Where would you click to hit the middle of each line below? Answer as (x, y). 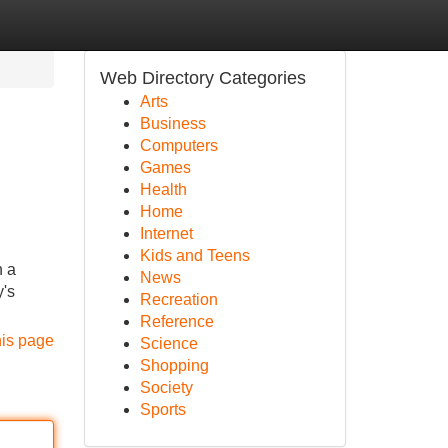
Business (172, 123)
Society (166, 387)
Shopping (174, 365)
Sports (162, 409)
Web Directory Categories (202, 78)
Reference (176, 321)
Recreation (178, 299)
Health (163, 189)
